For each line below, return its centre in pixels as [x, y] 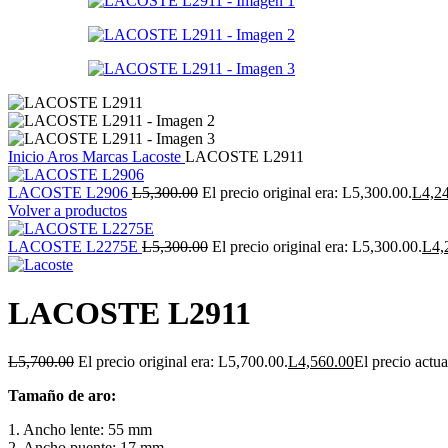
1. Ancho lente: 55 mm [80, 430]
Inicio [27, 156]
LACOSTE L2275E [75, 246]
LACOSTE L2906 [70, 192]
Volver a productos [67, 210]
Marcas [107, 156]
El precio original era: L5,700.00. [183, 362]
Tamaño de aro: [62, 396]
